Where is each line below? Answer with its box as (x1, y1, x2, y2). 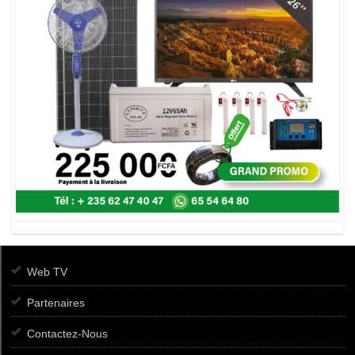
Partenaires (27, 296, 85, 309)
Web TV (27, 265, 67, 278)
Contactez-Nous (27, 326, 108, 340)
